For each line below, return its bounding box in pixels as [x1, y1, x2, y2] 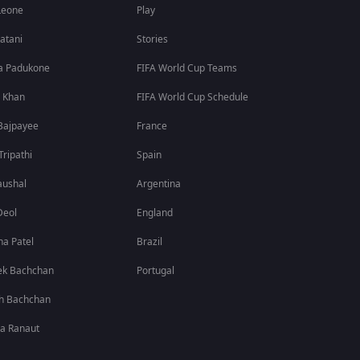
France [137, 119, 168, 133]
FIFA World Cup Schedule [137, 90, 249, 104]
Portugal [137, 264, 175, 278]
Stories [137, 32, 169, 47]
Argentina [137, 177, 182, 191]
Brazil [137, 235, 163, 249]
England [137, 206, 174, 220]
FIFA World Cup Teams [137, 61, 238, 76]
